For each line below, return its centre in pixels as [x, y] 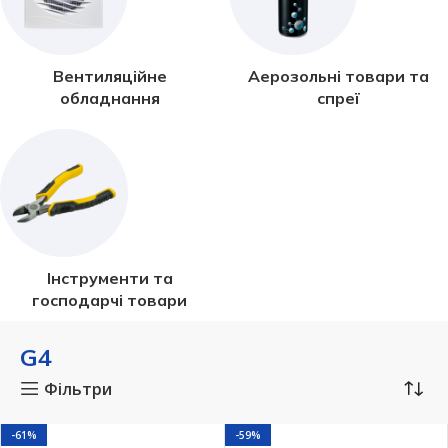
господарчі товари [109, 300]
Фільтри [77, 389]
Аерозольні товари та [338, 76]
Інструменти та [109, 278]
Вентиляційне [109, 76]
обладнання [109, 98]
